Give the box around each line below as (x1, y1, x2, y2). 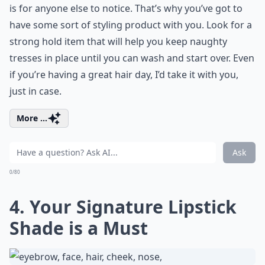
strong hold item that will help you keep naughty (9, 35, 227, 48)
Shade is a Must (9, 216, 148, 240)
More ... (17, 112, 47, 124)
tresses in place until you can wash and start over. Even (9, 51, 254, 64)
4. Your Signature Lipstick (9, 195, 237, 219)
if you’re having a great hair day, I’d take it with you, (9, 68, 238, 81)
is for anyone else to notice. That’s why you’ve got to (9, 2, 243, 15)
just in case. (9, 85, 62, 98)
